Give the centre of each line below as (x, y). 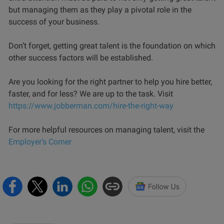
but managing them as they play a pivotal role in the (100, 9)
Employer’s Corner (40, 141)
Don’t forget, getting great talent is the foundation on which (112, 45)
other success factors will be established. (81, 57)
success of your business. (55, 21)
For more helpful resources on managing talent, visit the (106, 129)
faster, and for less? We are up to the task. (83, 93)
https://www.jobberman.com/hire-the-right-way (91, 105)
